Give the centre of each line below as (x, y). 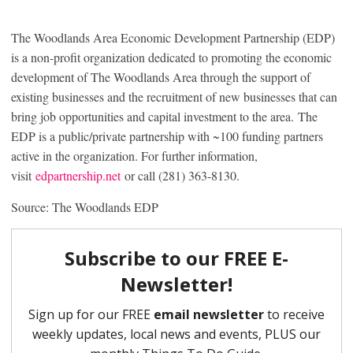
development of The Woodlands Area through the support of (161, 76)
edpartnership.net (78, 175)
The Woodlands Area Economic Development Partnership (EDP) (173, 37)
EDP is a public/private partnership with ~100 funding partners (167, 136)
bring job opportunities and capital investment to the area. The (164, 116)
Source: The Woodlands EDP (85, 206)
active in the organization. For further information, (134, 155)
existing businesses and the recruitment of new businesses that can (174, 96)
